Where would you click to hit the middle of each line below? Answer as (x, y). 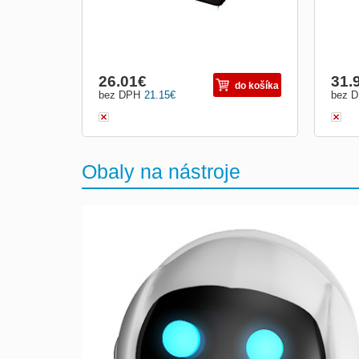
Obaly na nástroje (161, 171)
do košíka (257, 85)
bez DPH (119, 95)
